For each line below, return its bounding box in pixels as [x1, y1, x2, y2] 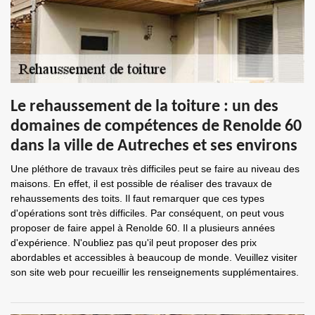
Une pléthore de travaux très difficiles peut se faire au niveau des [11, 163, 300, 174]
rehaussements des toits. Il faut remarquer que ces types [11, 193, 264, 204]
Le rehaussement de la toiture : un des [11, 98, 278, 115]
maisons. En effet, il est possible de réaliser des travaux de [11, 178, 272, 189]
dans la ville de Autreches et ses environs [11, 138, 297, 155]
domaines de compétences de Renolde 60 [11, 118, 302, 135]
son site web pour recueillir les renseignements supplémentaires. [11, 266, 299, 278]
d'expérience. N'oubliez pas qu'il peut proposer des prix [11, 237, 257, 248]
